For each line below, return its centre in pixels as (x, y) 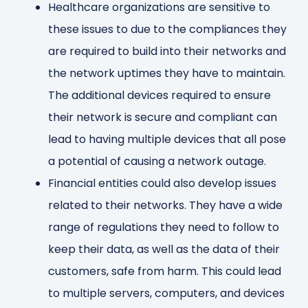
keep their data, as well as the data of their (164, 249)
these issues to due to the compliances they (168, 29)
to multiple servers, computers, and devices (167, 293)
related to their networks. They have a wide (166, 205)
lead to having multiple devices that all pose (167, 139)
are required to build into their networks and (167, 51)
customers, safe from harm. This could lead (165, 271)
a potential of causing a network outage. (157, 161)
